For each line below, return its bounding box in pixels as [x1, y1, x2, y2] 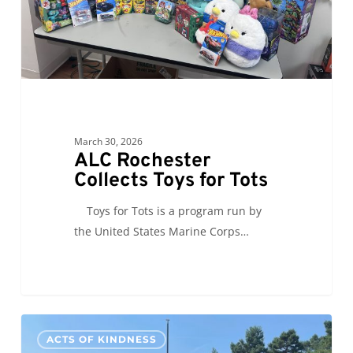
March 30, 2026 [73, 134, 143, 148]
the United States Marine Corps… [73, 223, 249, 239]
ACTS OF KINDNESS [46, 333, 157, 345]
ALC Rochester [73, 148, 210, 174]
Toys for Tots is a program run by [73, 203, 262, 218]
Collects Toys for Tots [73, 168, 268, 194]
